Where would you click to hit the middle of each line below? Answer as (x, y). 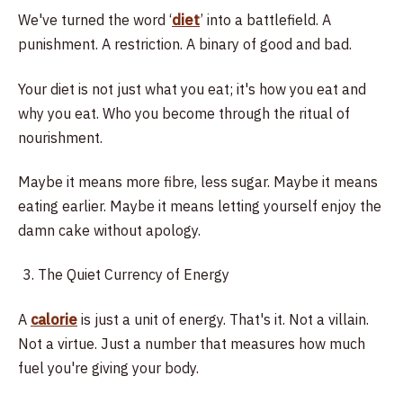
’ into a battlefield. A (265, 20)
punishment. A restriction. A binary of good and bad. (185, 45)
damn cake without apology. (109, 230)
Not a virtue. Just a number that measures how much (192, 343)
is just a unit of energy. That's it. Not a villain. (223, 319)
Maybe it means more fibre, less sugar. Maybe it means (198, 181)
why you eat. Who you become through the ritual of (184, 113)
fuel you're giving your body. (108, 367)
